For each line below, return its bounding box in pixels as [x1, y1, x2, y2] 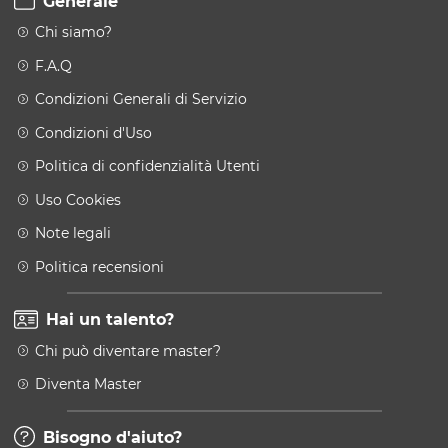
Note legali [35, 224, 111, 242]
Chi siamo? [35, 23, 112, 41]
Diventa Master [35, 375, 142, 393]
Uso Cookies [35, 190, 121, 209]
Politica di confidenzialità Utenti [35, 157, 260, 175]
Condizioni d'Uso [35, 123, 152, 142]
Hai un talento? [41, 310, 175, 329]
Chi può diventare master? [35, 341, 221, 360]
